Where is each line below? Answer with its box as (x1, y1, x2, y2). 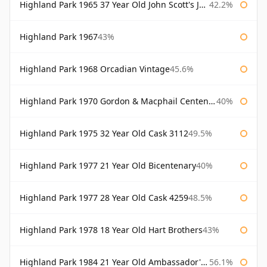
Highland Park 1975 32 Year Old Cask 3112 (20, 128, 188, 139)
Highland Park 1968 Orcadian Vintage (20, 63, 170, 75)
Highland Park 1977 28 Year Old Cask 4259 (20, 192, 188, 204)
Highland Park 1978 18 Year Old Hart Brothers (20, 224, 203, 236)
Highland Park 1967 (20, 31, 98, 43)
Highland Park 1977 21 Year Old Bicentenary (20, 160, 196, 172)
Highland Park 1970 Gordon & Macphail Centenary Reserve (20, 95, 209, 107)
